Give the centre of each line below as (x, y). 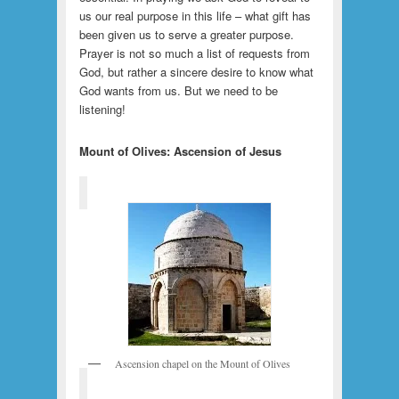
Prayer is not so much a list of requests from (194, 53)
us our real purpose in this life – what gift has (195, 16)
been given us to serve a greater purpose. (186, 35)
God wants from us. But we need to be (178, 91)
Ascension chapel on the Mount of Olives (202, 364)
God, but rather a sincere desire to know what (196, 72)
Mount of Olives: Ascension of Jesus (180, 151)
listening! (102, 110)
